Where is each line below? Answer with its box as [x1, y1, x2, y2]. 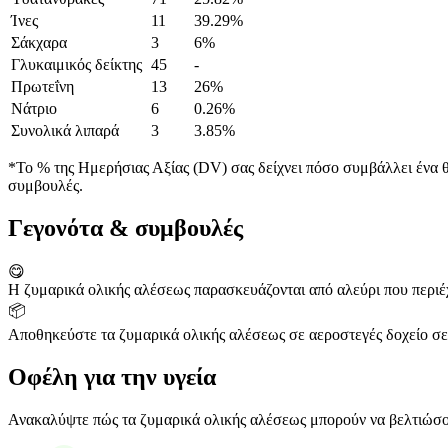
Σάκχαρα [11, 34, 67, 52]
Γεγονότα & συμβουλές [8, 215, 243, 242]
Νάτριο [11, 100, 57, 118]
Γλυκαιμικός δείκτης [11, 56, 142, 74]
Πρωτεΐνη [11, 78, 74, 96]
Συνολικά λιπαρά [11, 122, 119, 140]
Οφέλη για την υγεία [8, 364, 216, 390]
